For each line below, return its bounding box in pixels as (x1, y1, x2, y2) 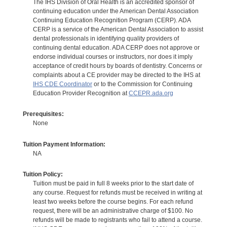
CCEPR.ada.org (128, 89, 173, 97)
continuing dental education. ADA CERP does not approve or (32, 44, 200, 51)
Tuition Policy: (22, 171, 63, 178)
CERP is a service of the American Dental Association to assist (32, 25, 203, 33)
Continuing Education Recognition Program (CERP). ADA (32, 16, 191, 24)
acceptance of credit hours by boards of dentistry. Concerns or (32, 62, 202, 69)
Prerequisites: (22, 110, 64, 118)
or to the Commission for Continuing (92, 80, 193, 88)
